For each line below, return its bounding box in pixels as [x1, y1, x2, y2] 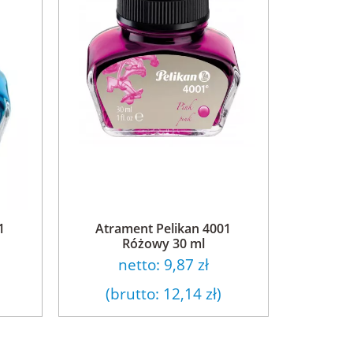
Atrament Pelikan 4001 [95, 220, 232, 237]
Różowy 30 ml [121, 235, 205, 252]
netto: [117, 254, 164, 275]
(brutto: [105, 283, 163, 304]
